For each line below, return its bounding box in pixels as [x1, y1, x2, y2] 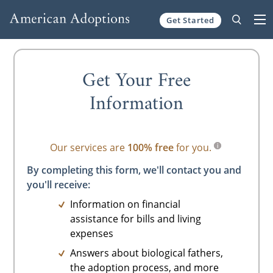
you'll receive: [26, 177, 90, 191]
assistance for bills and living [70, 211, 202, 225]
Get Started [166, 14, 214, 26]
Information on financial [70, 197, 181, 211]
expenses [70, 226, 114, 240]
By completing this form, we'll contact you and [26, 163, 241, 177]
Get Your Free [82, 63, 191, 98]
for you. [173, 140, 211, 154]
